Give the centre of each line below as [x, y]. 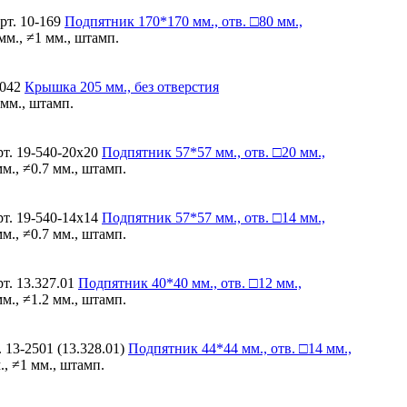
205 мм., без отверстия [148, 86]
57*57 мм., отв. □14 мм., [248, 217]
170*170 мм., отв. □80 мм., [218, 21]
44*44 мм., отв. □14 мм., [275, 348]
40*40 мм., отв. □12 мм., [225, 283]
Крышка [50, 86]
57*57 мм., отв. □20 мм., [248, 152]
